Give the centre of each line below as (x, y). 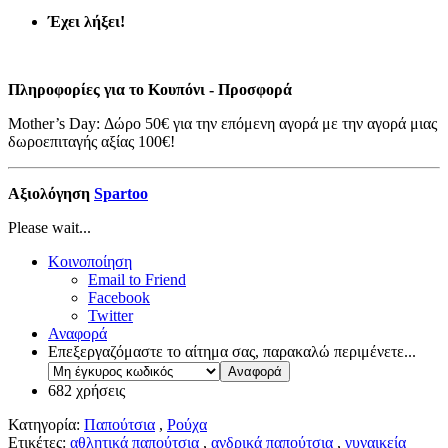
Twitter (110, 316)
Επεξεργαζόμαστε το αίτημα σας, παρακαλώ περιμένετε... (232, 352)
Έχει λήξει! (86, 22)
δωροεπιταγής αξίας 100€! (91, 142)
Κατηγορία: (46, 425)
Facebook (119, 298)
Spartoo (121, 194)
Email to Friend (137, 280)
